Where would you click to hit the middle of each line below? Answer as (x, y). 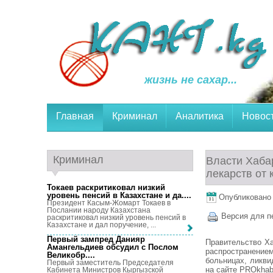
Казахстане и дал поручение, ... (101, 225)
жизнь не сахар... (191, 80)
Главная (75, 116)
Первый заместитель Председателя (110, 263)
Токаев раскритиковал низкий (106, 187)
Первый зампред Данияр (96, 239)
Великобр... (70, 255)
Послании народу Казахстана (99, 210)
